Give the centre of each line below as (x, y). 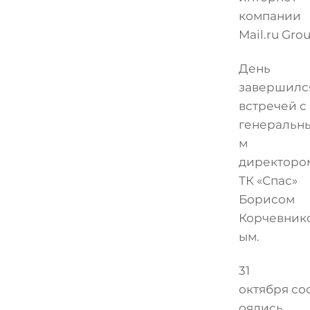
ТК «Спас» (268, 180)
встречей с (272, 106)
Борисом (266, 199)
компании (270, 16)
